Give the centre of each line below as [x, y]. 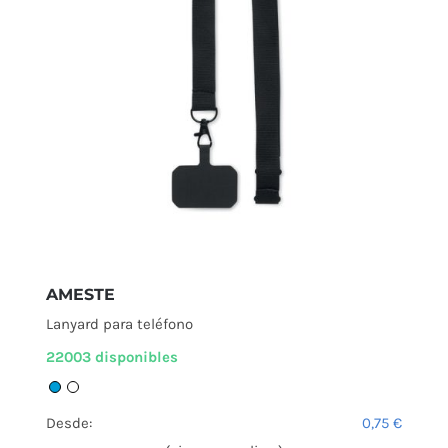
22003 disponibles [112, 357]
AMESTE [80, 295]
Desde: [69, 423]
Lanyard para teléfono [119, 324]
